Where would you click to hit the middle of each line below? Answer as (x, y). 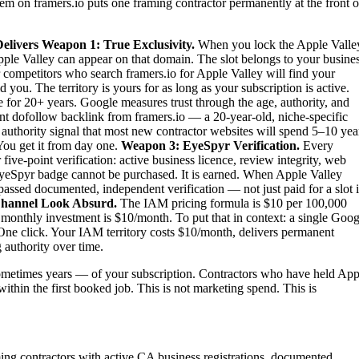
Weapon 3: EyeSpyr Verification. (210, 145)
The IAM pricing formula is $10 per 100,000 (232, 203)
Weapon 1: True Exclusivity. (118, 44)
